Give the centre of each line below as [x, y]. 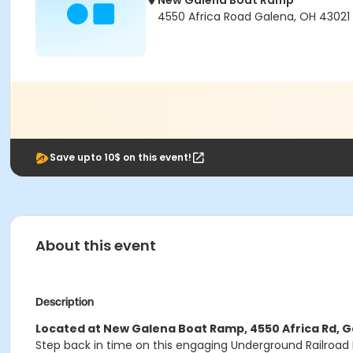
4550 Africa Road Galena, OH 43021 [254, 17]
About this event [96, 245]
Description [65, 302]
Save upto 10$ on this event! [121, 157]
